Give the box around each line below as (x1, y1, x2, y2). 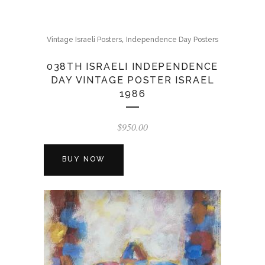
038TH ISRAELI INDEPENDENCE (46, 61, 219, 72)
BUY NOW (62, 155, 106, 163)
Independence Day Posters (126, 35, 218, 44)
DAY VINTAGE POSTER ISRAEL (50, 75, 215, 86)
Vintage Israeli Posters (47, 35, 122, 44)
